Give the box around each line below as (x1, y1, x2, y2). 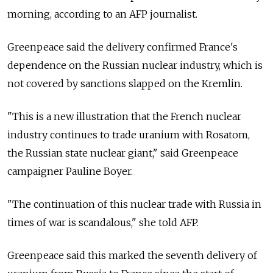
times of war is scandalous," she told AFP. (7, 216, 199, 229)
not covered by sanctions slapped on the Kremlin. (7, 77, 243, 90)
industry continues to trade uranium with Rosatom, (7, 129, 250, 141)
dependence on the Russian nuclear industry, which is (7, 59, 263, 72)
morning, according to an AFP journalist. (7, 8, 197, 21)
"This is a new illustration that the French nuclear (7, 110, 241, 123)
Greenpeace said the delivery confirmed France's (7, 41, 238, 54)
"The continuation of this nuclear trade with (7, 198, 216, 211)
